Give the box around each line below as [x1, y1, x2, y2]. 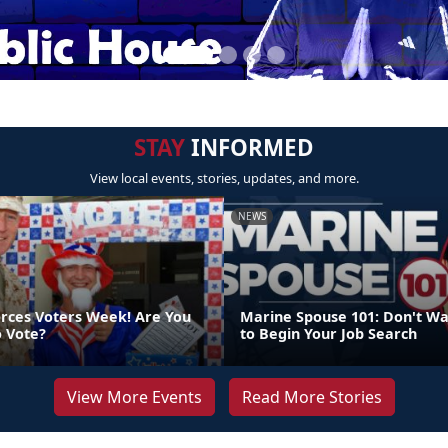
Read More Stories [241, 386, 382, 408]
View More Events [66, 386, 202, 408]
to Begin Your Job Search [240, 324, 417, 343]
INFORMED [185, 132, 314, 163]
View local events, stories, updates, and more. [89, 169, 359, 187]
